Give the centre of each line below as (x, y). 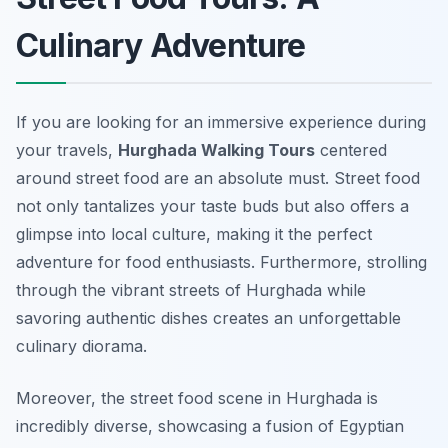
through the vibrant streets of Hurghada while (191, 290)
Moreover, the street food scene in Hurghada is (197, 398)
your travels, (67, 150)
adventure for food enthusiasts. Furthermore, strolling (221, 262)
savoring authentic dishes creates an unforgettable (208, 318)
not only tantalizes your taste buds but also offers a (212, 206)
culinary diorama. (81, 346)
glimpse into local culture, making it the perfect (194, 234)
